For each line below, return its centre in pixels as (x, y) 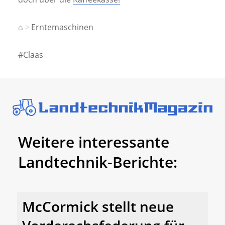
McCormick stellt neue (98, 207)
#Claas (31, 54)
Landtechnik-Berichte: (98, 162)
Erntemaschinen (62, 27)
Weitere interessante (94, 142)
